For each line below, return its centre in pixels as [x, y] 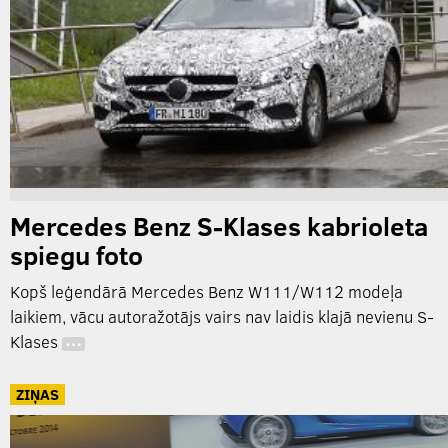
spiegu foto [76, 255]
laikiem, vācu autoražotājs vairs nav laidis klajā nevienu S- [222, 317]
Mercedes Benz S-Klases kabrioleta [219, 226]
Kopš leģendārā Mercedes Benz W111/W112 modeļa [206, 292]
